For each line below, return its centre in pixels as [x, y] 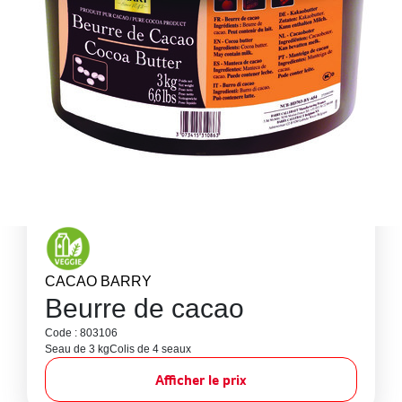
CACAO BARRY [98, 281]
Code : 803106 [81, 333]
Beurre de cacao [144, 308]
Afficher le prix [201, 380]
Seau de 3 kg [77, 349]
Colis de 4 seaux [150, 349]
